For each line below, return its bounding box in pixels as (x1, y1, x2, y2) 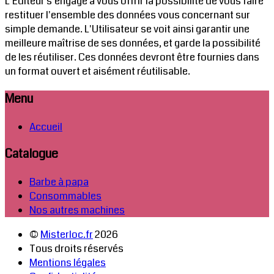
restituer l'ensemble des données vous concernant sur (5, 8, 250, 23)
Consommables (29, 188, 102, 203)
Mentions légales (29, 255, 106, 270)
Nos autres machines (29, 202, 125, 217)
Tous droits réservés (29, 241, 124, 256)
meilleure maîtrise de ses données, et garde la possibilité (5, 36, 261, 51)
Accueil (29, 119, 62, 134)
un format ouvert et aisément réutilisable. (5, 64, 190, 79)
